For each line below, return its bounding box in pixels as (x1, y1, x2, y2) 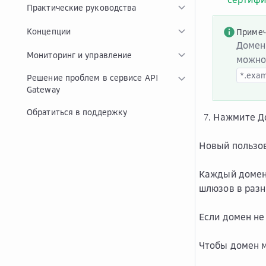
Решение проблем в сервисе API (27, 72, 159, 83)
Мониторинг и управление (27, 50, 132, 60)
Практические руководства (27, 2, 137, 12)
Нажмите (213, 111, 258, 123)
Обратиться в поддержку (27, 107, 128, 117)
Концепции (27, 26, 71, 36)
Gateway (27, 84, 60, 94)
